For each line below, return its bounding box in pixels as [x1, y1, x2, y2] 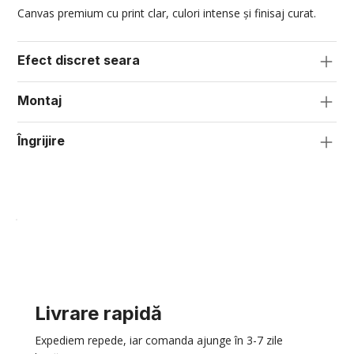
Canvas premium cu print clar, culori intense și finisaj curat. [17, 5, 317, 21]
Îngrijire [17, 132, 66, 149]
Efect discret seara [17, 51, 141, 68]
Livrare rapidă [35, 301, 162, 325]
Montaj [17, 92, 62, 108]
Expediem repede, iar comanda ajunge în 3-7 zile [35, 332, 283, 348]
